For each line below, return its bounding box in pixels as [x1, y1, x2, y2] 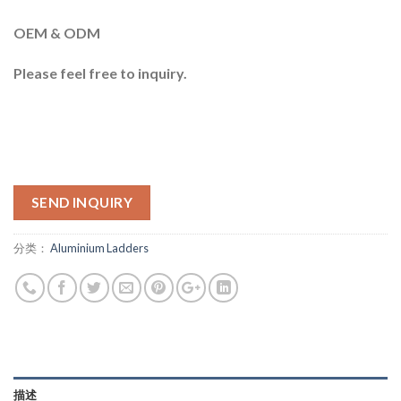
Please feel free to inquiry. [13, 64, 187, 82]
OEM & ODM [13, 23, 100, 41]
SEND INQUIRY [30, 193, 133, 210]
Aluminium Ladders [50, 241, 149, 256]
